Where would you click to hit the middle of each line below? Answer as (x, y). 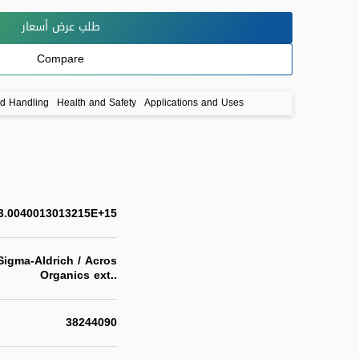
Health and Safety (97, 102)
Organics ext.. (79, 275)
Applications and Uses (194, 102)
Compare (61, 59)
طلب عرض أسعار (61, 27)
